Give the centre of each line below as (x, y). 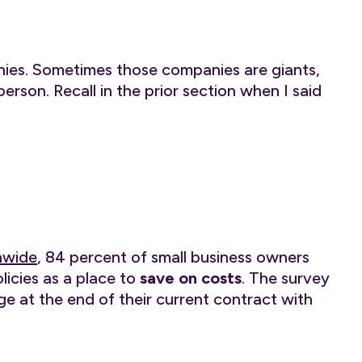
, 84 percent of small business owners (173, 257)
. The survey (286, 278)
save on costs (191, 278)
